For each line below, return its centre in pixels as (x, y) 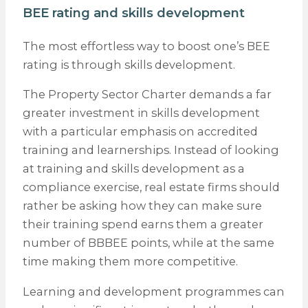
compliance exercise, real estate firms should (151, 187)
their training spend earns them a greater (143, 224)
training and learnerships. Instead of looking (151, 150)
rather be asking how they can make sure (142, 206)
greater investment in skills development (141, 113)
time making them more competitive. (130, 262)
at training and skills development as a (133, 169)
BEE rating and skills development (133, 12)
